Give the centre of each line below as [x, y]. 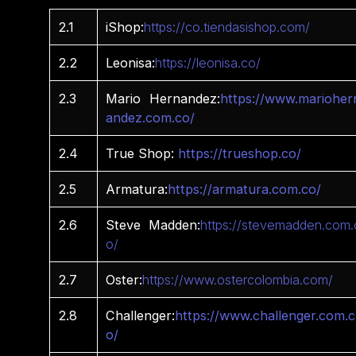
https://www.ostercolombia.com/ [238, 280]
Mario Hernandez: [163, 99]
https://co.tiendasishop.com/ [227, 27]
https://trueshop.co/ [240, 154]
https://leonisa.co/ [208, 63]
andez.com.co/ [151, 118]
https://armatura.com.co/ [245, 190]
